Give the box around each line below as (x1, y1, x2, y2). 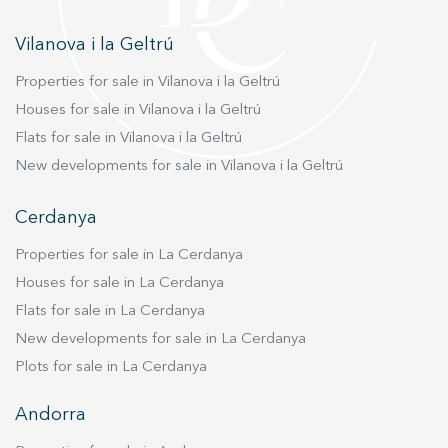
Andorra (15, 406, 86, 425)
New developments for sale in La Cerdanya (15, 332, 306, 348)
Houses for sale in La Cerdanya (15, 276, 224, 292)
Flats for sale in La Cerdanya (15, 304, 205, 320)
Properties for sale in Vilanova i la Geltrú (15, 75, 280, 91)
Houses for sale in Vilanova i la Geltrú (15, 103, 261, 119)
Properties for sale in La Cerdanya (15, 248, 243, 264)
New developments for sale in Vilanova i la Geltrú (15, 159, 343, 175)
